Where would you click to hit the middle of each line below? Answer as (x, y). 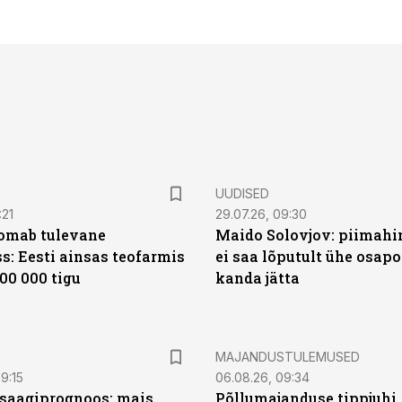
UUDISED (242, 193)
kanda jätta (258, 278)
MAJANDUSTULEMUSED (288, 357)
